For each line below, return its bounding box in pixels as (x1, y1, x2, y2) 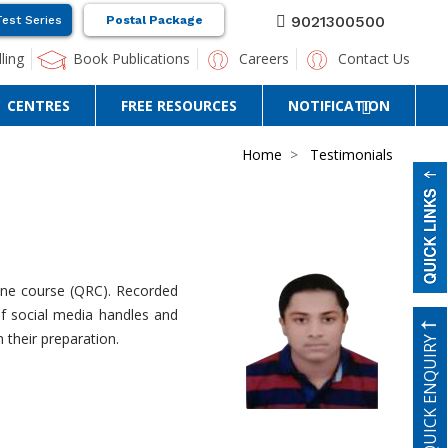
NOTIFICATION (288, 96, 390, 116)
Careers (239, 49, 289, 68)
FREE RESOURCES (121, 96, 237, 116)
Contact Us (338, 49, 410, 68)
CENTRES (7, 96, 70, 116)
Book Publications (73, 49, 190, 68)
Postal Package (105, 13, 203, 27)
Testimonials (310, 145, 393, 164)
